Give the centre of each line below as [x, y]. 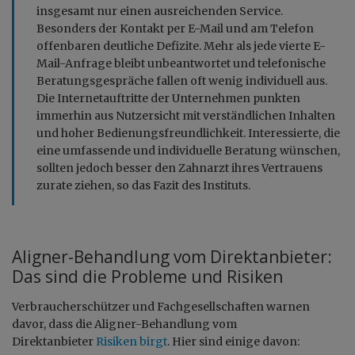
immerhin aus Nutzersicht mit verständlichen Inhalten [186, 115]
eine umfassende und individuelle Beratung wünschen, [188, 150]
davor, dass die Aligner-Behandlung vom [124, 324]
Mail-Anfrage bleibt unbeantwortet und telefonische [181, 63]
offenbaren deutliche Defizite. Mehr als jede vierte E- [181, 46]
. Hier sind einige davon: [233, 341]
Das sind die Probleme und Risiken [147, 276]
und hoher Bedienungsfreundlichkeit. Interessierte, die [188, 133]
